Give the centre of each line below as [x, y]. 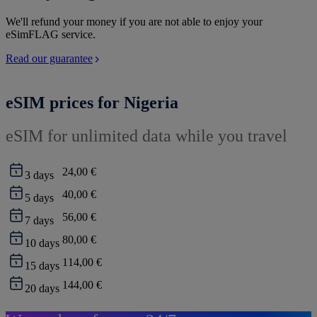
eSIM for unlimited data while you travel [146, 136]
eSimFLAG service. [51, 35]
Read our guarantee [49, 59]
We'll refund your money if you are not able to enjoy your [134, 22]
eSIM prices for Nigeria [92, 103]
